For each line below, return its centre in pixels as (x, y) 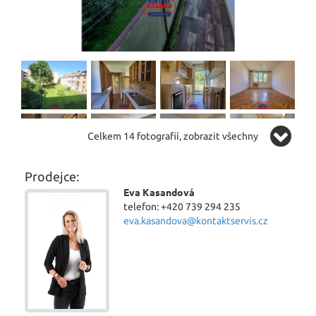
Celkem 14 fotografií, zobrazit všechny (173, 136)
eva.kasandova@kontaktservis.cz (196, 221)
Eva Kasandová (159, 193)
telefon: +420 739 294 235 (182, 207)
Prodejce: (52, 176)
